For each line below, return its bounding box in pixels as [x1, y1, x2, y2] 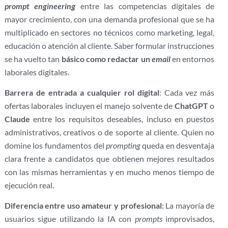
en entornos [170, 53, 215, 64]
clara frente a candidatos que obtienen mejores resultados [4, 154, 215, 164]
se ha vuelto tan [4, 53, 62, 64]
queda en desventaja [140, 140, 215, 151]
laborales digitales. [4, 67, 69, 77]
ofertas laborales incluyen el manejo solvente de [4, 101, 175, 111]
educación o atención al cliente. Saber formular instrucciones [4, 40, 215, 50]
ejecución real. [4, 180, 54, 190]
